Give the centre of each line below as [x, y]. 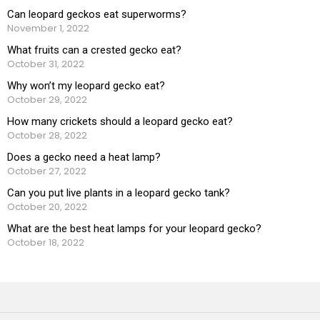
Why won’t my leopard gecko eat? [86, 85]
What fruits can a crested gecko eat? [94, 50]
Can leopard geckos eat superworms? [97, 14]
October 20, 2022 [47, 206]
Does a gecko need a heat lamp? [84, 157]
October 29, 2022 [47, 99]
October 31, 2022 [46, 64]
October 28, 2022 [47, 135]
